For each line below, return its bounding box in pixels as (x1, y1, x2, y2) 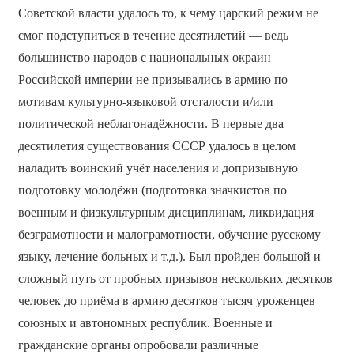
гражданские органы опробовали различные (17, 338, 258, 352)
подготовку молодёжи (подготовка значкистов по (17, 183, 287, 198)
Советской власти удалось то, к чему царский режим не (17, 6, 318, 21)
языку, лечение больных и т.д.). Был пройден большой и (17, 250, 321, 264)
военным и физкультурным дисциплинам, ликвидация (17, 205, 314, 220)
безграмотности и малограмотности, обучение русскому (17, 228, 321, 242)
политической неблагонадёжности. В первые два (17, 117, 284, 131)
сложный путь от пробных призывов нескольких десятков (17, 272, 333, 286)
